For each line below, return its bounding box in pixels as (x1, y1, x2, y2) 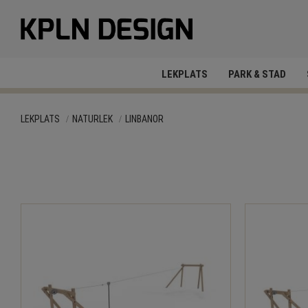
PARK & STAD (228, 68, 286, 80)
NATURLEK (72, 113, 113, 124)
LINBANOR (125, 113, 164, 124)
